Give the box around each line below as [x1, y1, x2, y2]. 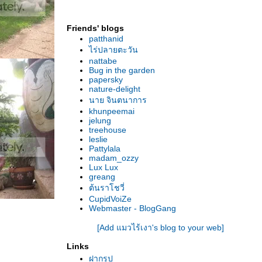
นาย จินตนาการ [89, 95, 147, 105]
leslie [89, 135, 108, 144]
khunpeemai [89, 106, 135, 116]
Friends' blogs [67, 23, 124, 33]
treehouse [89, 125, 126, 135]
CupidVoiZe [89, 194, 132, 204]
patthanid [89, 34, 123, 43]
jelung [89, 116, 111, 125]
